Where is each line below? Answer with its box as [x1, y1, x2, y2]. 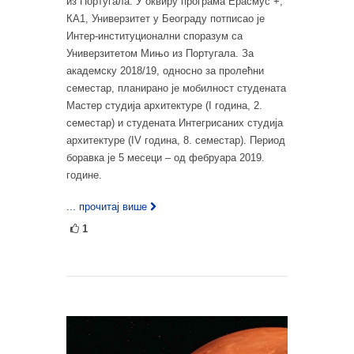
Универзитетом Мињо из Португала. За [66, 47, 254, 60]
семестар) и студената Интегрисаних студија [66, 117, 283, 130]
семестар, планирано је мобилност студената [66, 82, 286, 95]
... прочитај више [66, 201, 147, 213]
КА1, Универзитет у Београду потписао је [66, 13, 265, 25]
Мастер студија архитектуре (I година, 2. [66, 100, 262, 112]
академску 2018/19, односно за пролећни [66, 65, 264, 77]
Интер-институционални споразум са [66, 30, 243, 43]
